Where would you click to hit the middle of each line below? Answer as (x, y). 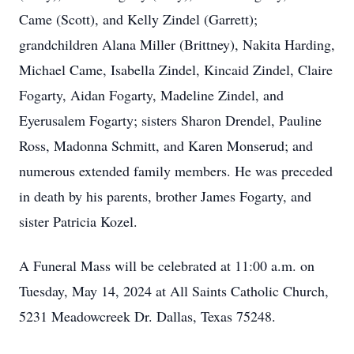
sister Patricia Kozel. (78, 221)
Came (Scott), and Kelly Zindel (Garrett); (138, 19)
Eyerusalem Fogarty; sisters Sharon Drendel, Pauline (170, 120)
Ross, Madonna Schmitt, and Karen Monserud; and (166, 145)
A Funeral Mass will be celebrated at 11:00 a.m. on (167, 265)
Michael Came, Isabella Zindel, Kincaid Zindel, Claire (176, 70)
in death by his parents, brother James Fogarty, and (165, 196)
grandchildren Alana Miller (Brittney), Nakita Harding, (177, 44)
